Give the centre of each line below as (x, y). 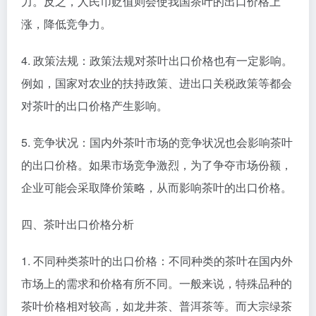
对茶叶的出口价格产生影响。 (95, 105)
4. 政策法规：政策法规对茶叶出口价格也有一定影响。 (157, 60)
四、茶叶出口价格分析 (78, 224)
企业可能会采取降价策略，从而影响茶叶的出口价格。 (157, 187)
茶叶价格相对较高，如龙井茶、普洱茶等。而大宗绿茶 (157, 305)
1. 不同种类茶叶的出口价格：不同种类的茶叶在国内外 (157, 260)
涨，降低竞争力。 (66, 23)
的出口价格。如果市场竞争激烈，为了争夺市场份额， (157, 164)
